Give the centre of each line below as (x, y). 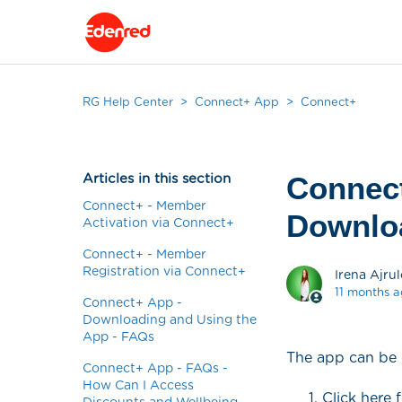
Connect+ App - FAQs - (155, 368)
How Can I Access (138, 385)
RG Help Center (128, 102)
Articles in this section (157, 179)
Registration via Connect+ (164, 271)
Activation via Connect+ (158, 223)
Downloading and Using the (170, 319)
